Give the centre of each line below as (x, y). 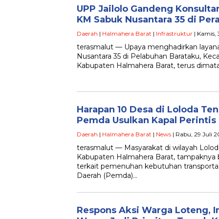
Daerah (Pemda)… (107, 175)
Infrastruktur (174, 33)
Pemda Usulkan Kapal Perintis (146, 120)
